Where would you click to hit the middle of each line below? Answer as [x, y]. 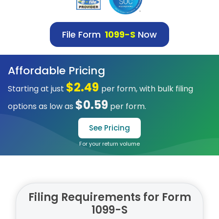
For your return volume [109, 144]
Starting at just [36, 89]
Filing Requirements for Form [109, 197]
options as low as [41, 106]
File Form [81, 34]
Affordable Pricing [56, 71]
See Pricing [109, 128]
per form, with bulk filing [147, 89]
